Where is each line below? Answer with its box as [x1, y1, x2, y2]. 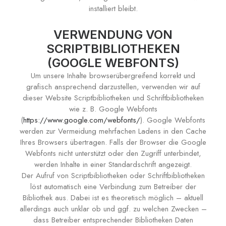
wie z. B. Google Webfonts [69, 103, 157, 115]
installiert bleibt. [88, 3, 138, 14]
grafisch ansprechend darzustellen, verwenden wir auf [26, 81, 200, 92]
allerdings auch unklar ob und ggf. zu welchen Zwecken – [19, 203, 207, 214]
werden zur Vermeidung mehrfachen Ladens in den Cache [20, 126, 206, 137]
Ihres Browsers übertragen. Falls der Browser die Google [20, 137, 206, 148]
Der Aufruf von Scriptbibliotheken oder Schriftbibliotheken [21, 170, 205, 181]
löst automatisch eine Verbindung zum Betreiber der [30, 181, 196, 192]
